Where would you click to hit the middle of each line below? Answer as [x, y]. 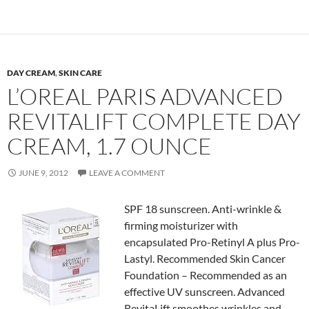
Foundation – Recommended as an [206, 275]
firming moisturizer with [181, 225]
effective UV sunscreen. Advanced [205, 291]
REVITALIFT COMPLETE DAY [154, 121]
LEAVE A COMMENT [127, 173]
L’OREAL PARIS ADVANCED [145, 96]
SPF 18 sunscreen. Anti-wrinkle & [203, 209]
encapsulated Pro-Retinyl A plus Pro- [212, 242]
